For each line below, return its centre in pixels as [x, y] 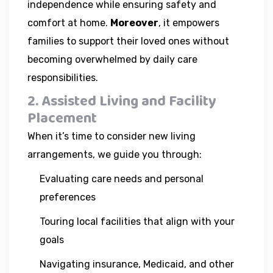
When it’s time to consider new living [112, 136]
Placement [62, 118]
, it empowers [189, 23]
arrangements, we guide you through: [115, 154]
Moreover [134, 23]
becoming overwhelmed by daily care [112, 59]
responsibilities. [63, 77]
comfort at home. [69, 23]
